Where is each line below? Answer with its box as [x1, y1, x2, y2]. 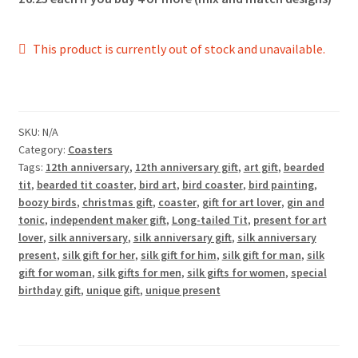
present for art [253, 212, 327, 227]
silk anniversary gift [133, 229, 232, 245]
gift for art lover [201, 194, 281, 209]
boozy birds [18, 194, 77, 209]
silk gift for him [140, 247, 217, 262]
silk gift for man [221, 247, 301, 262]
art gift [243, 159, 278, 174]
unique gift [86, 282, 140, 297]
